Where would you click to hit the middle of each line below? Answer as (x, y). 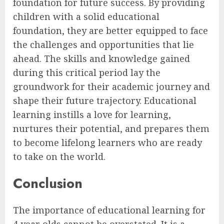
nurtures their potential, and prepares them (111, 128)
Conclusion (48, 183)
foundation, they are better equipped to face (110, 30)
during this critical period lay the (87, 72)
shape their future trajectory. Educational (105, 100)
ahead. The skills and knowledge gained (101, 58)
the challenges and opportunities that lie (103, 44)
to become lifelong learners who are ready (107, 142)
